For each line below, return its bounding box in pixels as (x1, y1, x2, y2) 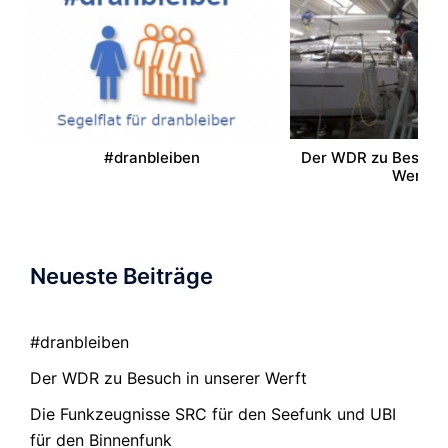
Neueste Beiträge (30, 262, 213, 289)
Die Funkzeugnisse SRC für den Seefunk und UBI (30, 403, 396, 424)
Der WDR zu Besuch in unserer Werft (30, 367, 307, 388)
